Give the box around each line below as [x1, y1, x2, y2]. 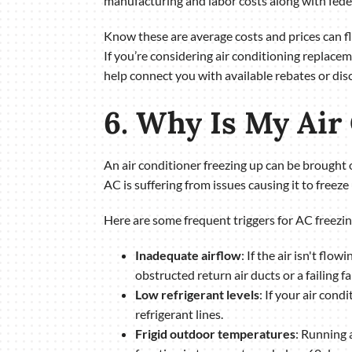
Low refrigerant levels [134, 286, 259, 302]
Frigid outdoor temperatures [134, 325, 295, 341]
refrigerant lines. [134, 306, 223, 321]
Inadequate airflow [134, 247, 241, 262]
